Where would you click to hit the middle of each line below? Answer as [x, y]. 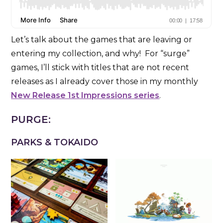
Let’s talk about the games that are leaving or [102, 39]
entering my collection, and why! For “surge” [101, 53]
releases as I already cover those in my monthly [105, 81]
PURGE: [31, 119]
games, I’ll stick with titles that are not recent [100, 67]
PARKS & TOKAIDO [55, 142]
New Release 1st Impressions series [85, 95]
